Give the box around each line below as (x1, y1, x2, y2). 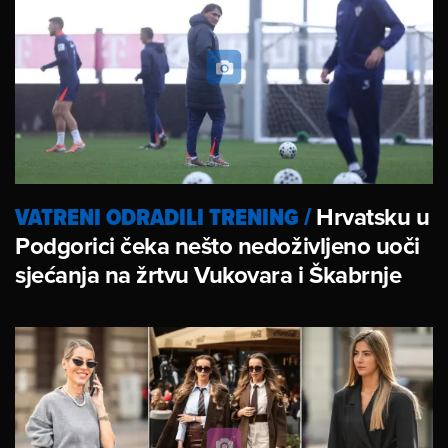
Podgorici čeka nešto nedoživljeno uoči (15, 228, 420, 264)
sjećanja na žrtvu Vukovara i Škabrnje (15, 257, 402, 293)
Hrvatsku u (316, 199, 430, 235)
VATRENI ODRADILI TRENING (15, 199, 299, 235)
